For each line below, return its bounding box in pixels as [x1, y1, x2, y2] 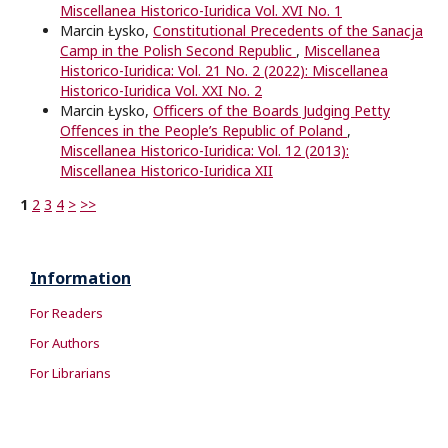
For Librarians [30, 364, 111, 383]
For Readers [30, 304, 103, 323]
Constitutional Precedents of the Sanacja [153, 21, 423, 41]
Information [30, 267, 131, 290]
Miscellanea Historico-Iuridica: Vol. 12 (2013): [60, 141, 349, 161]
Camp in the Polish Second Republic [60, 41, 296, 61]
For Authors [30, 334, 100, 353]
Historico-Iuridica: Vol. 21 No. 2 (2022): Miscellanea [60, 61, 388, 81]
